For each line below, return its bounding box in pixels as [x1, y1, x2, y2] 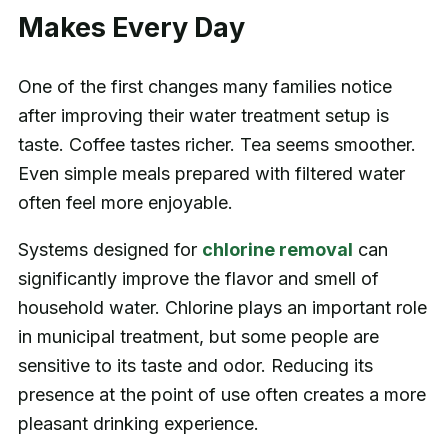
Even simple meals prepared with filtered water [17, 163, 405, 185]
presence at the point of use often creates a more [17, 384, 426, 406]
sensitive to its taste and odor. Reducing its [17, 355, 373, 377]
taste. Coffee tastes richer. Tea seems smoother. [17, 134, 416, 156]
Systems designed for [17, 239, 202, 261]
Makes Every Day [17, 10, 245, 44]
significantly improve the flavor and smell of [17, 268, 379, 290]
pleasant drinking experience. [17, 413, 259, 435]
